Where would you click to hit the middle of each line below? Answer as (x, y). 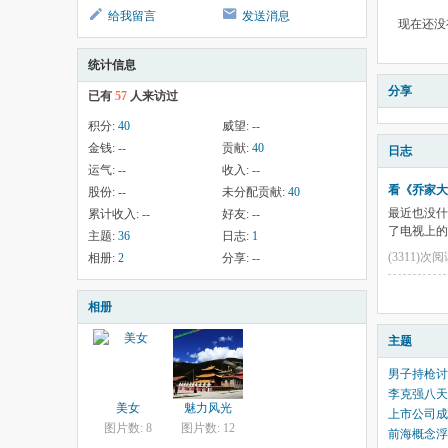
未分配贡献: (255, 192)
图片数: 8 (128, 428)
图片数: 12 (208, 428)
